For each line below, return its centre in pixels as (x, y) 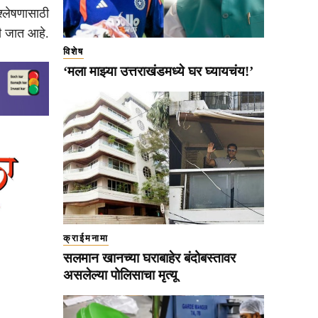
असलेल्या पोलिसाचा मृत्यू (120, 275)
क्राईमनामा (86, 238)
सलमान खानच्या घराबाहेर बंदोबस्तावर (149, 258)
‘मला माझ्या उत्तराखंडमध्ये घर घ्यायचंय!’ (158, 71)
